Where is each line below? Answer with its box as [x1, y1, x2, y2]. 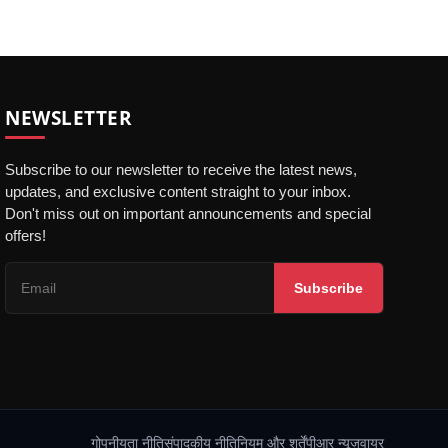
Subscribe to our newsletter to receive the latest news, [5, 161, 358, 179]
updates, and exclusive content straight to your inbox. [5, 183, 352, 201]
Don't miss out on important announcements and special [5, 205, 372, 223]
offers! [5, 227, 47, 245]
